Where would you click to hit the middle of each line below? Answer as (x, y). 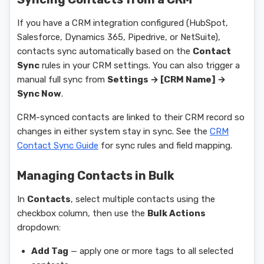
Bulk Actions (176, 213)
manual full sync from (62, 80)
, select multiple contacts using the (143, 199)
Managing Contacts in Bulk (96, 176)
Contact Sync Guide (58, 146)
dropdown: (39, 227)
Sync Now (39, 94)
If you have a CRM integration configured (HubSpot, (123, 23)
